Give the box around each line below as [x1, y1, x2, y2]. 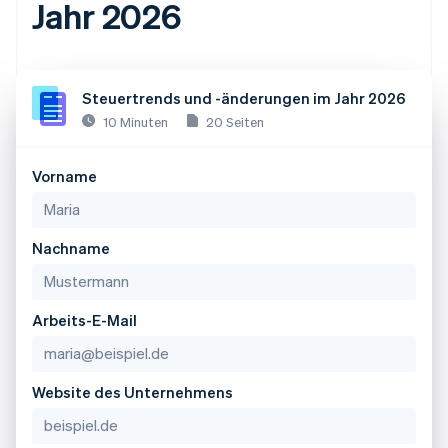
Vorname [32, 166, 97, 187]
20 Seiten [206, 113, 264, 131]
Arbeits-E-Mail [32, 310, 137, 331]
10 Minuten [103, 113, 168, 131]
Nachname [32, 238, 110, 259]
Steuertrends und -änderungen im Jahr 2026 [82, 88, 406, 109]
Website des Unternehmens [32, 382, 233, 403]
